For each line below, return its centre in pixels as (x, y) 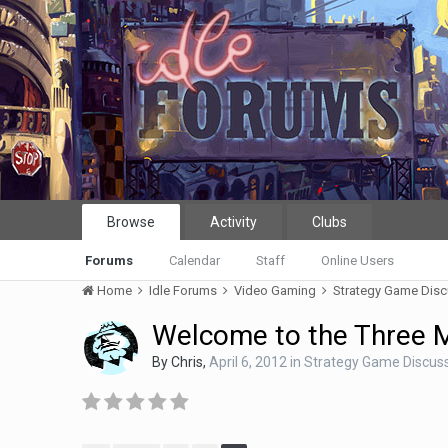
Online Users (358, 260)
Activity (234, 222)
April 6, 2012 (248, 362)
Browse (131, 222)
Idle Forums (185, 290)
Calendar (195, 260)
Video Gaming (277, 290)
